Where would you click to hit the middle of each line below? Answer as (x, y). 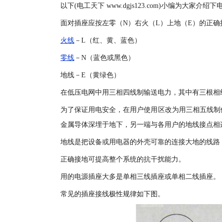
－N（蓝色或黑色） (105, 58)
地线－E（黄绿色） (90, 75)
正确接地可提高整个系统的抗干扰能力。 (123, 159)
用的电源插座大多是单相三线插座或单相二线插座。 (140, 177)
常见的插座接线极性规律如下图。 (112, 194)
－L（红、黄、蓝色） (108, 40)
